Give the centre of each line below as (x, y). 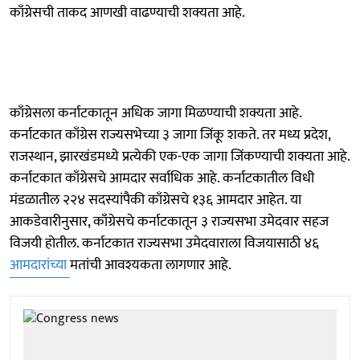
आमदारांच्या (40, 265)
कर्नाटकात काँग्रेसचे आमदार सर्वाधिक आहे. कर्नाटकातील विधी (162, 178)
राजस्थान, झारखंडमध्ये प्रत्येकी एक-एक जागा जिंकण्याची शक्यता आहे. (180, 156)
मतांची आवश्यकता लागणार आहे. (151, 265)
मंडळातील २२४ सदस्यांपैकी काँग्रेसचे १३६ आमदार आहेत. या (155, 200)
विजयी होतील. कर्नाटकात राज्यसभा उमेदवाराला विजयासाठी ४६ (164, 243)
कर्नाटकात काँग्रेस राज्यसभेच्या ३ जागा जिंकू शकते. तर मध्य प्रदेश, (170, 135)
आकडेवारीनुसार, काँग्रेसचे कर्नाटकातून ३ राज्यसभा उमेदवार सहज (169, 221)
